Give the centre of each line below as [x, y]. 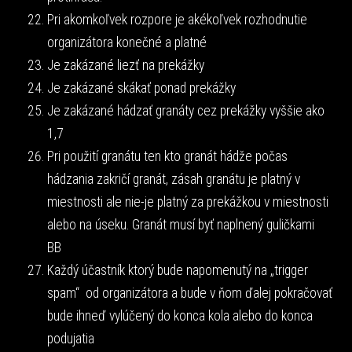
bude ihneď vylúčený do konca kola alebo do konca [180, 315]
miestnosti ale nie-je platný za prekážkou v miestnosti [188, 202]
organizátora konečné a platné [127, 42]
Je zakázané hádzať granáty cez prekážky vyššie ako [186, 110]
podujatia [71, 338]
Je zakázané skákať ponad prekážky [141, 88]
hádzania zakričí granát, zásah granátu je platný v [174, 179]
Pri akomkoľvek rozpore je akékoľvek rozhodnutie [177, 19]
